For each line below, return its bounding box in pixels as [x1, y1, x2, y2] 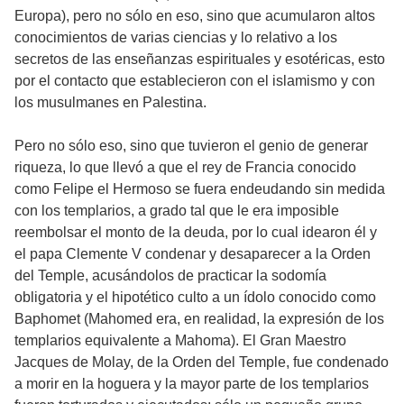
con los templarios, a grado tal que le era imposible [14, 202, 339, 218]
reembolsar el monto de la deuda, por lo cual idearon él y [14, 224, 377, 240]
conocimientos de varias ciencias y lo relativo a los [14, 29, 337, 45]
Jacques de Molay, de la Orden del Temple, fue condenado [14, 353, 389, 370]
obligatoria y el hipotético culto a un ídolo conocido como [14, 289, 376, 305]
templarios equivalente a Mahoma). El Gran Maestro [14, 332, 346, 348]
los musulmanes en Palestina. [14, 94, 207, 110]
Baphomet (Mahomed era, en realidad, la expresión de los [14, 310, 384, 326]
